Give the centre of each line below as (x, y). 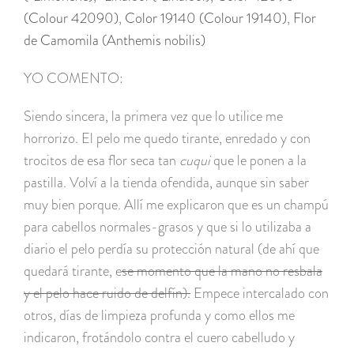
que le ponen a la (258, 161)
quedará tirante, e (73, 271)
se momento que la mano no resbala (222, 271)
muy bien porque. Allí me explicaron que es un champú (176, 205)
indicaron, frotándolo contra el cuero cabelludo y (159, 338)
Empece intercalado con (260, 294)
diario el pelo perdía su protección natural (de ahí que (171, 249)
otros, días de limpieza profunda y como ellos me (159, 316)
